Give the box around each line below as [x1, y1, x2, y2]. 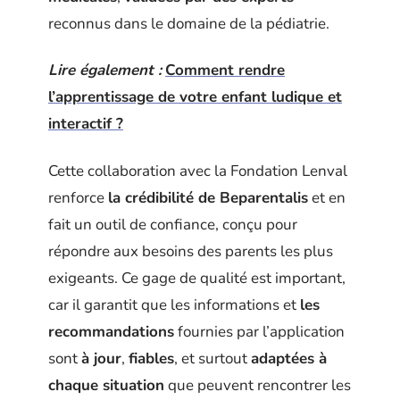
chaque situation [48, 374, 164, 396]
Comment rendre [165, 60, 285, 80]
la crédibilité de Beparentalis [108, 187, 308, 208]
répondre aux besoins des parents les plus [48, 240, 333, 262]
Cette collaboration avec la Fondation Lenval [48, 160, 347, 181]
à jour [81, 347, 121, 369]
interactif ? [48, 113, 123, 134]
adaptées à [251, 347, 327, 369]
